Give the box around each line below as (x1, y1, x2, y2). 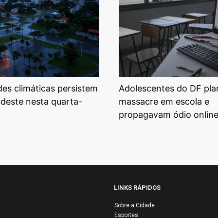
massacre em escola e (119, 96, 209, 107)
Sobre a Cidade (114, 202, 155, 209)
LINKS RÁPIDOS (114, 184, 161, 192)
